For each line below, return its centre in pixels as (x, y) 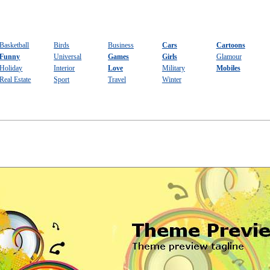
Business (121, 46)
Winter (171, 80)
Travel (117, 80)
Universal (68, 57)
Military (173, 68)
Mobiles (228, 68)
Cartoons (231, 46)
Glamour (229, 57)
